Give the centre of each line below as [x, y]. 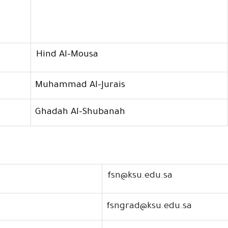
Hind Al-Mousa [67, 55]
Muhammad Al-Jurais [80, 86]
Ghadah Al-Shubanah [80, 113]
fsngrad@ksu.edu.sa [149, 207]
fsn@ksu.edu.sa [140, 176]
